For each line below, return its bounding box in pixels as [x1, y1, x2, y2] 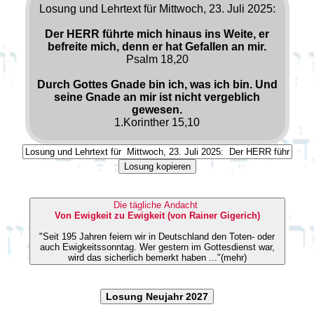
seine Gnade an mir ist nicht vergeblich [54, 90, 260, 103]
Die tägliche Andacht [114, 199, 200, 210]
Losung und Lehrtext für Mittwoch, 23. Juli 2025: [39, 2, 275, 15]
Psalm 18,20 [125, 53, 189, 65]
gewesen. [132, 103, 182, 116]
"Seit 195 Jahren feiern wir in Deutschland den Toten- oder [39, 231, 275, 242]
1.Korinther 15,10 [114, 116, 200, 128]
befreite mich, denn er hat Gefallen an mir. [48, 40, 266, 53]
